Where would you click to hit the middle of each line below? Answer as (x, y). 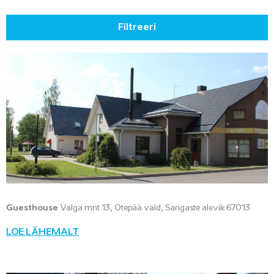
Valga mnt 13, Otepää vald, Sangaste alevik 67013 (154, 208)
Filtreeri (137, 27)
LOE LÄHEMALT (43, 232)
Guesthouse (32, 208)
